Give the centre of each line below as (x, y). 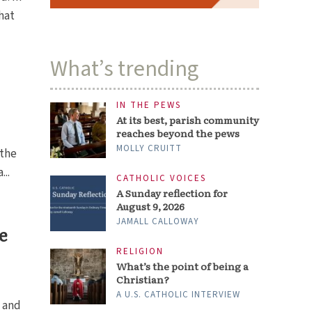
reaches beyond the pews (178, 133)
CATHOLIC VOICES (162, 179)
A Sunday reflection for (172, 193)
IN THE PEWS (149, 105)
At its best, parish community (188, 120)
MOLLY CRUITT (149, 148)
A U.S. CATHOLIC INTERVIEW (179, 295)
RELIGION (140, 252)
